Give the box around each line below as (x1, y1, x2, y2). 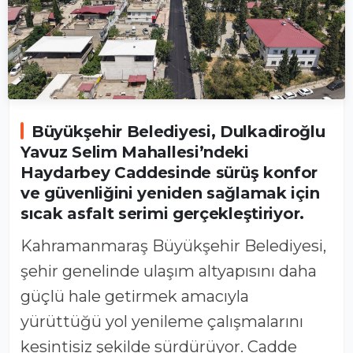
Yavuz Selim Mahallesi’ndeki (20, 142, 249, 162)
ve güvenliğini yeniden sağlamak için (20, 183, 320, 203)
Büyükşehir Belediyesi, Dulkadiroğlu (32, 121, 325, 141)
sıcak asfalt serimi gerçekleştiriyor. (20, 203, 304, 223)
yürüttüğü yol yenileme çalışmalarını (20, 311, 303, 331)
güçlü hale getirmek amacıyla (20, 286, 249, 306)
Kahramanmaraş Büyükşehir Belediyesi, (20, 236, 32, 255)
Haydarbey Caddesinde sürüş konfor (20, 162, 318, 182)
